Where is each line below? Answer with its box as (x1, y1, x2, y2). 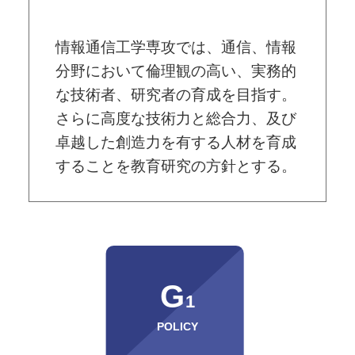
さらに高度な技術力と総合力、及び (55, 110, 296, 128)
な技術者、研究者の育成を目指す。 (55, 86, 296, 104)
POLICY (157, 320, 198, 334)
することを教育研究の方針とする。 (55, 158, 296, 175)
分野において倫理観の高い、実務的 (55, 63, 296, 80)
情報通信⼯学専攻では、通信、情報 (55, 39, 296, 56)
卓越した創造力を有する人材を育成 (55, 134, 296, 151)
